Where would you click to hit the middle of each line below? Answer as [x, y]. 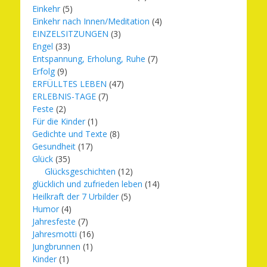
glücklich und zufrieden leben [87, 184]
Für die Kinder [59, 121]
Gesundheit [54, 146]
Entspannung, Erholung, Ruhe [89, 59]
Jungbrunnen [56, 246]
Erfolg [44, 71]
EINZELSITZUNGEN [70, 34]
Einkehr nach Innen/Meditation [91, 21]
